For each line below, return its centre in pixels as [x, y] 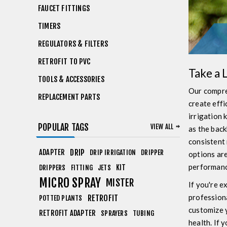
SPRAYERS [114, 213]
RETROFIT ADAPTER [68, 213]
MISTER [120, 183]
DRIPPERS [52, 167]
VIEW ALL [162, 127]
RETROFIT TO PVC [64, 62]
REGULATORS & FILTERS [73, 44]
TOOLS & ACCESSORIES [71, 79]
